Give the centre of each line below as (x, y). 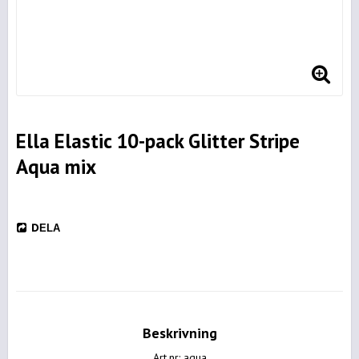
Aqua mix (56, 167)
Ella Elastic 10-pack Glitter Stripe (158, 141)
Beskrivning (179, 333)
